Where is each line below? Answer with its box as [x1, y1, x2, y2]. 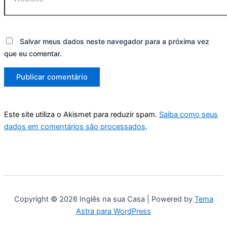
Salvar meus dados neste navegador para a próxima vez [20, 36, 209, 46]
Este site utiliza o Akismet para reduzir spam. [4, 110, 159, 120]
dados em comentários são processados [4, 122, 145, 132]
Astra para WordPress [76, 207, 151, 216]
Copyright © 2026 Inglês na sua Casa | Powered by [14, 195, 195, 204]
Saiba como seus [159, 110, 218, 120]
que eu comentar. [4, 49, 62, 58]
